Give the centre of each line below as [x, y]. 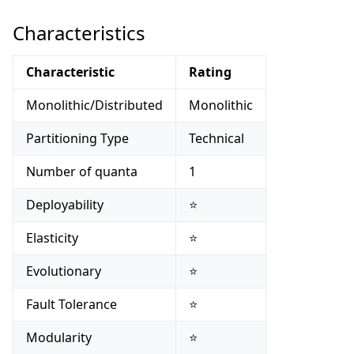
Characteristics [81, 33]
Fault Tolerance [72, 304]
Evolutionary [64, 271]
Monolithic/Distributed [94, 105]
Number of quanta [82, 171]
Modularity [59, 337]
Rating [210, 72]
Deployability [65, 205]
